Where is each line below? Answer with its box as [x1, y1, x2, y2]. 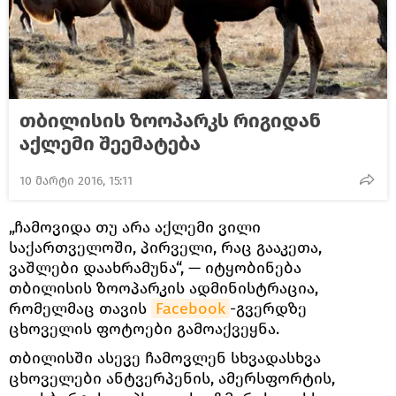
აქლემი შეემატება [19, 131, 201, 156]
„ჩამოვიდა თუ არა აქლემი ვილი [9, 217, 261, 237]
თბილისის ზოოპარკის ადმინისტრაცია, [9, 278, 318, 298]
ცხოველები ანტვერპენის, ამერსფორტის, [9, 368, 335, 388]
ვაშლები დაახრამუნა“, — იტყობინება [9, 257, 301, 278]
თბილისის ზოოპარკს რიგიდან [19, 108, 321, 133]
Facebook [156, 298, 225, 318]
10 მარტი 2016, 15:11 [19, 172, 133, 188]
